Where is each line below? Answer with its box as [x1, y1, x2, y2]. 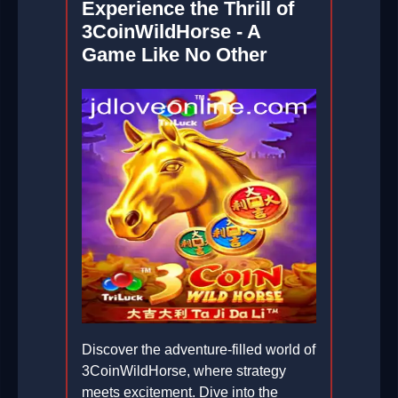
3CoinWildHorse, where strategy [82, 363, 286, 379]
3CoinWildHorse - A [82, 20, 260, 44]
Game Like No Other [82, 44, 267, 67]
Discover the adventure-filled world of [82, 342, 315, 358]
